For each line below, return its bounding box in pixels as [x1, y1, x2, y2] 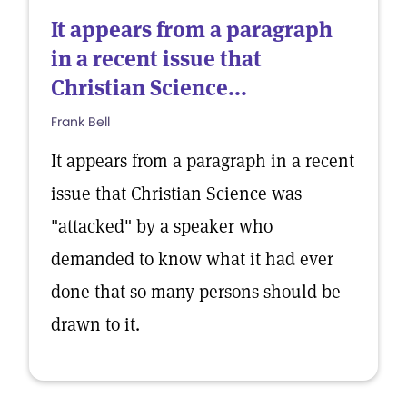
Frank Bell [51, 113, 110, 131]
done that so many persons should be [51, 280, 341, 303]
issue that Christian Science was [51, 182, 302, 205]
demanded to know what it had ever [51, 247, 333, 271]
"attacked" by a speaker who [51, 214, 273, 238]
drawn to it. [51, 313, 140, 336]
